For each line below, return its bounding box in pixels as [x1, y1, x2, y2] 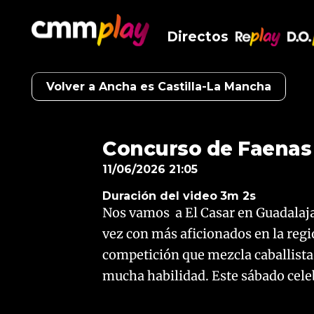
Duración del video [102, 189, 218, 203]
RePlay [235, 44, 283, 60]
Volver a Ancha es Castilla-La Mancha [46, 80, 271, 93]
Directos [167, 29, 228, 45]
